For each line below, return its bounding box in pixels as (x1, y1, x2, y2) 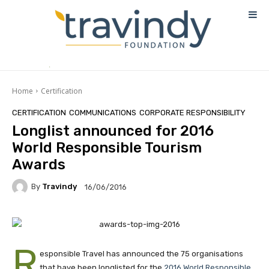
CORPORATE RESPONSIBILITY (139, 107, 246, 117)
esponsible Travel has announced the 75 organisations (40, 249, 244, 258)
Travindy (42, 182, 77, 192)
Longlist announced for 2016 (12, 122, 214, 139)
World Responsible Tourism (12, 139, 202, 156)
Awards (12, 156, 65, 173)
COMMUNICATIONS (69, 107, 136, 117)
